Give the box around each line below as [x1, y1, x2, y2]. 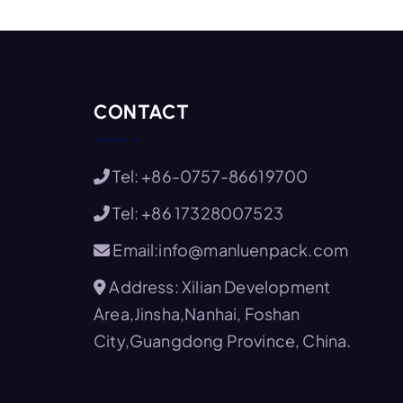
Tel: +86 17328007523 [110, 201, 283, 223]
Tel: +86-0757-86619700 [110, 165, 309, 186]
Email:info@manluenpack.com [110, 238, 349, 260]
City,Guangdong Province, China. [94, 329, 352, 351]
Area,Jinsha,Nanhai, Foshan [94, 302, 300, 324]
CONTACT [94, 99, 190, 124]
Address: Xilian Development [106, 275, 331, 297]
